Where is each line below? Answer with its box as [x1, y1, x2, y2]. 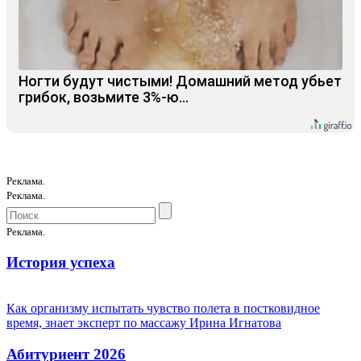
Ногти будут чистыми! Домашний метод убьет [19, 73, 342, 90]
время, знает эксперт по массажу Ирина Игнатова [6, 315, 281, 330]
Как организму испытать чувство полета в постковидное [6, 301, 320, 315]
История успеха [6, 254, 115, 272]
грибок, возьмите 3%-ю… [19, 89, 189, 106]
